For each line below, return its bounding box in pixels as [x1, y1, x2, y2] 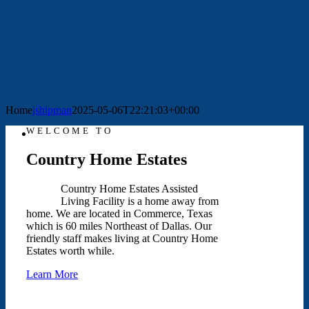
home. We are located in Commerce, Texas [26, 207, 212, 219]
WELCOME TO [26, 126, 113, 136]
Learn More [26, 268, 78, 280]
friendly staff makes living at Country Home [26, 232, 218, 244]
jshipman [32, 104, 72, 116]
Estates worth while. [26, 244, 114, 257]
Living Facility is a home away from [61, 195, 219, 207]
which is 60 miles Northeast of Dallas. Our [26, 219, 212, 232]
